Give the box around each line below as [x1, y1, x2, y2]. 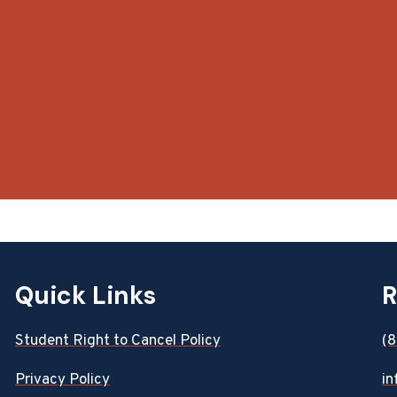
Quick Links [15, 279, 156, 312]
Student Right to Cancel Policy [15, 331, 221, 351]
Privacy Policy [15, 370, 110, 390]
